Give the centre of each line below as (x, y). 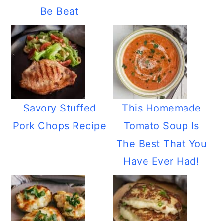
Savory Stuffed (59, 108)
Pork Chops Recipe (59, 126)
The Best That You (162, 144)
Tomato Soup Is (161, 126)
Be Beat (59, 11)
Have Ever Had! (162, 161)
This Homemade (162, 108)
